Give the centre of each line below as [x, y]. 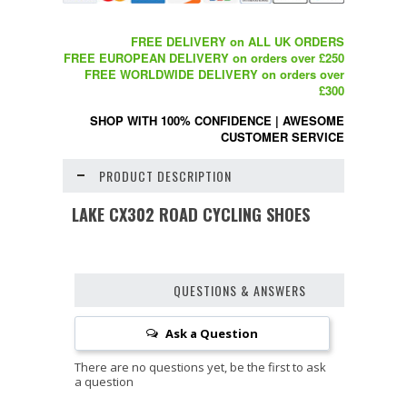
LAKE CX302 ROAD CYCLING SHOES [191, 213]
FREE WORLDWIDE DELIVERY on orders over [214, 74]
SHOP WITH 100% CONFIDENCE [181, 120]
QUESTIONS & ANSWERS [240, 290]
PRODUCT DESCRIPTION [165, 175]
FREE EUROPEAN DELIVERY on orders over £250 [204, 57]
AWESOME [313, 120]
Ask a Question [212, 333]
